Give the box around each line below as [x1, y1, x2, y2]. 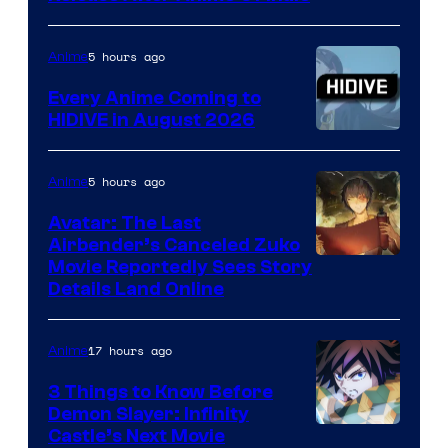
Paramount [315, 254, 409, 282]
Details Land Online [48, 277, 224, 300]
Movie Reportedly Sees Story [48, 255, 312, 278]
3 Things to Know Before [48, 380, 273, 403]
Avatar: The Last [48, 211, 201, 234]
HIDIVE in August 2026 [48, 108, 255, 131]
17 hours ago [88, 341, 172, 359]
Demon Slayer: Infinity [48, 402, 249, 425]
